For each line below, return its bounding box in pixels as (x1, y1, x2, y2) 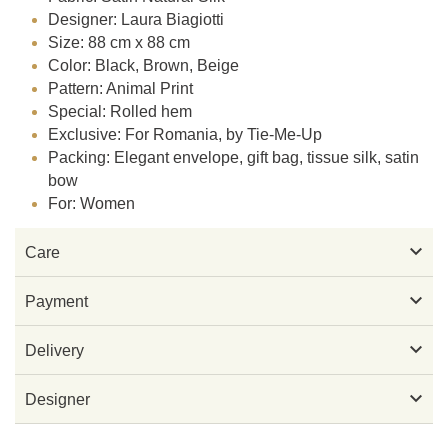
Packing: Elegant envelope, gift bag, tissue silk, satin (48, 149, 420, 167)
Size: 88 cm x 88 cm (48, 34, 191, 52)
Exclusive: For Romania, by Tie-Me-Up (48, 126, 323, 144)
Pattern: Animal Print (48, 80, 194, 98)
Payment (25, 292, 88, 310)
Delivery (25, 341, 84, 359)
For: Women (48, 195, 136, 213)
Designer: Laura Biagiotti (48, 11, 225, 29)
